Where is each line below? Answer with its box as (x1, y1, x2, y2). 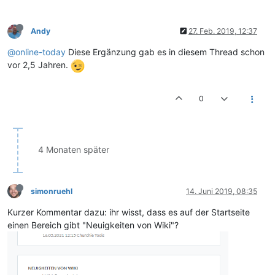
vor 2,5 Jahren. (7, 60, 71, 70)
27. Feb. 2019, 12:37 (188, 26, 257, 36)
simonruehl (31, 186, 72, 196)
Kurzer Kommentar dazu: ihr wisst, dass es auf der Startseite (7, 206, 250, 217)
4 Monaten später (38, 144, 109, 155)
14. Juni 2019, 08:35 (186, 186, 257, 196)
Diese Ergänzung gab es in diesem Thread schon (66, 47, 265, 57)
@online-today (7, 47, 66, 57)
